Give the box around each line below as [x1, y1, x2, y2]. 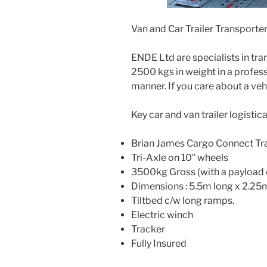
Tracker [131, 223, 165, 235]
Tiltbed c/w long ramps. [131, 195, 234, 207]
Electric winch [131, 209, 193, 221]
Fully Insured [131, 238, 187, 250]
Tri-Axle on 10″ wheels [131, 152, 228, 164]
